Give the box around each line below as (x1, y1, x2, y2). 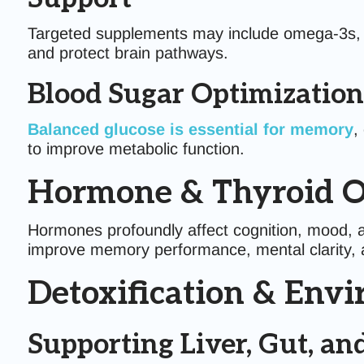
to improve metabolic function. (27, 140, 245, 158)
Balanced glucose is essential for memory (27, 120, 353, 138)
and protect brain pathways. (27, 44, 228, 62)
